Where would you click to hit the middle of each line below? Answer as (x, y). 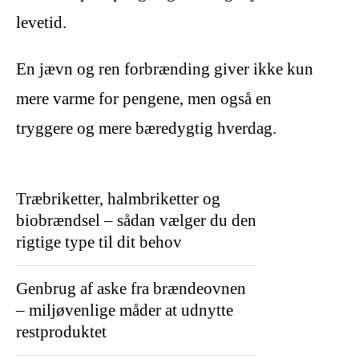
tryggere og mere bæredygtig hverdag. (146, 128)
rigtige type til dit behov (99, 242)
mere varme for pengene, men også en (144, 98)
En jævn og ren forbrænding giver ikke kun (165, 69)
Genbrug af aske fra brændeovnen (131, 288)
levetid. (41, 22)
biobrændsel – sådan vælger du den (136, 220)
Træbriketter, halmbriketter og (118, 198)
